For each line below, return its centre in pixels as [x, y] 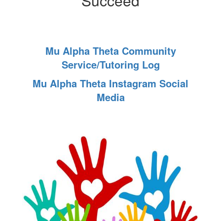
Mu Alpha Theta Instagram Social [110, 83]
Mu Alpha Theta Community [110, 51]
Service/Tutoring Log [110, 64]
